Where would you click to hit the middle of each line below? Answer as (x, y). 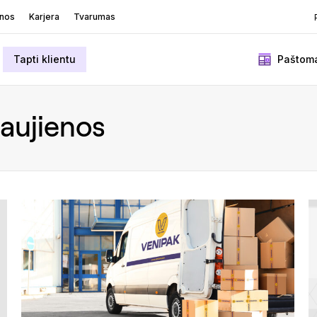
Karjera (45, 17)
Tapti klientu (45, 59)
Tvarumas (95, 17)
